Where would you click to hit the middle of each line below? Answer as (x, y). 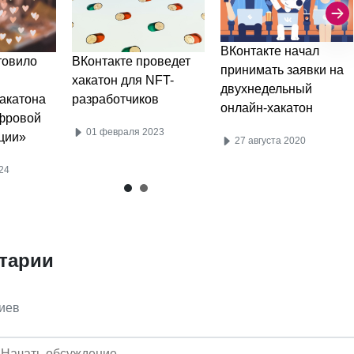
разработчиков (116, 99)
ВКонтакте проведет (132, 61)
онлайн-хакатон (267, 107)
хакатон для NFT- (123, 80)
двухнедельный (266, 88)
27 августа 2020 (269, 140)
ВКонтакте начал (270, 51)
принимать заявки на (282, 70)
